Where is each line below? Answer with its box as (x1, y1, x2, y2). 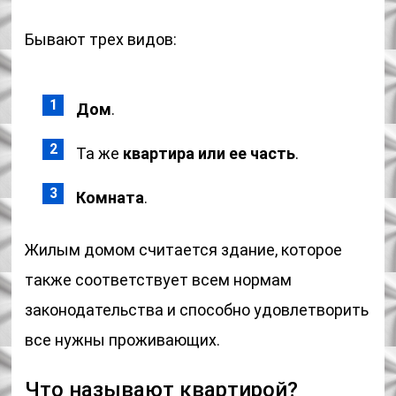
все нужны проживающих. (25, 331, 221, 349)
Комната (76, 188, 145, 207)
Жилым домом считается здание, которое (25, 240, 343, 259)
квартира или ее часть (123, 144, 296, 163)
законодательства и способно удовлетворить (25, 301, 369, 319)
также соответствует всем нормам (25, 270, 293, 289)
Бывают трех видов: (25, 30, 178, 49)
